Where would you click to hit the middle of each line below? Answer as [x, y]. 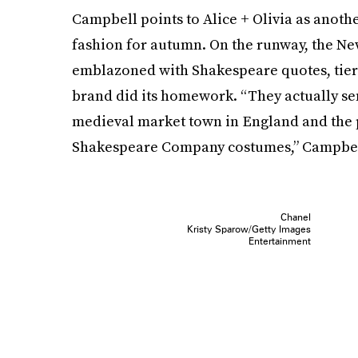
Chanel [295, 217]
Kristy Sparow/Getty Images [249, 229]
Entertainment [279, 241]
